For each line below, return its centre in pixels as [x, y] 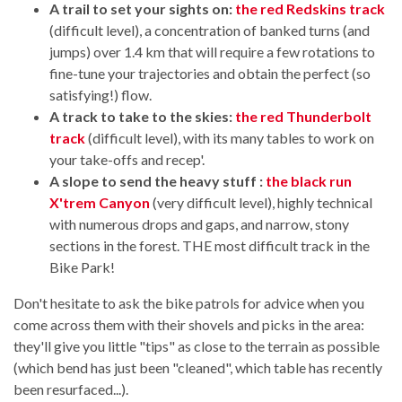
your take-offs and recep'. [127, 159]
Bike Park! [82, 267]
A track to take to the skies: [142, 116]
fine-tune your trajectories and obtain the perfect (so [210, 73]
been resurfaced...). [71, 389]
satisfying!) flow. [100, 94]
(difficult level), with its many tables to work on [230, 137]
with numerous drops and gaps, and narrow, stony [199, 223]
